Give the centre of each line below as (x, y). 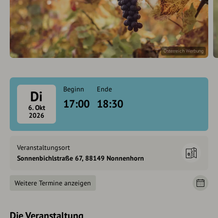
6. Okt (36, 108)
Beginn (74, 89)
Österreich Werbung (183, 51)
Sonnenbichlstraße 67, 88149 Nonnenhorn (81, 158)
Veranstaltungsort (44, 147)
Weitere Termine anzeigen (53, 183)
